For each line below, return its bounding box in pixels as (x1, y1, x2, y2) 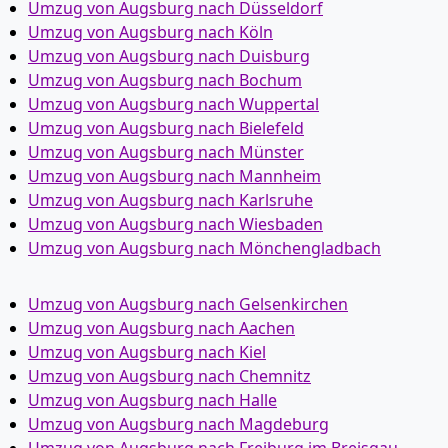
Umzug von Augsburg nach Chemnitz (28, 365, 311, 387)
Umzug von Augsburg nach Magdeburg (28, 413, 329, 435)
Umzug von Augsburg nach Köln (28, 21, 273, 43)
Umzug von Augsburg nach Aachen (28, 317, 295, 339)
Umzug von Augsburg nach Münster (28, 141, 304, 163)
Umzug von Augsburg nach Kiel (28, 341, 266, 363)
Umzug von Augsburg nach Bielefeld (28, 117, 304, 139)
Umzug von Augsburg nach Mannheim (28, 165, 321, 187)
